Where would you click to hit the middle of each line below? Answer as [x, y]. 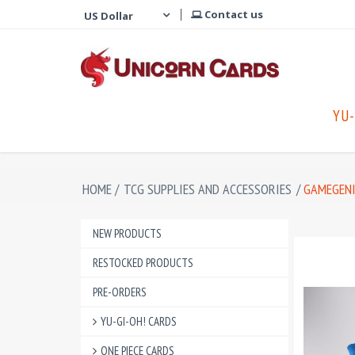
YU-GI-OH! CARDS [139, 321]
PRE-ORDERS [120, 292]
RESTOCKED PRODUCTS [143, 263]
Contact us [233, 14]
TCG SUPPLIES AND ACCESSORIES [208, 189]
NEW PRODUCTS [127, 233]
